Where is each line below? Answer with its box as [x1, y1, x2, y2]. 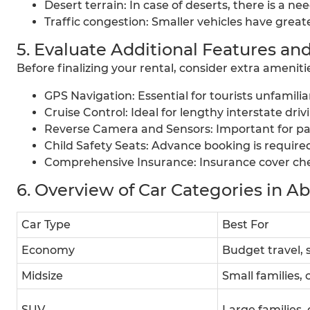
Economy [21, 244, 75, 257]
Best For [222, 218, 269, 232]
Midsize [21, 269, 63, 283]
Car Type [21, 218, 71, 232]
